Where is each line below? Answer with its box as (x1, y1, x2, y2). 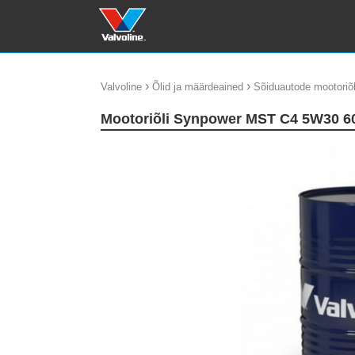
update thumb (105, 144, 168, 156)
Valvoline (101, 81, 142, 93)
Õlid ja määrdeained (152, 81, 243, 93)
